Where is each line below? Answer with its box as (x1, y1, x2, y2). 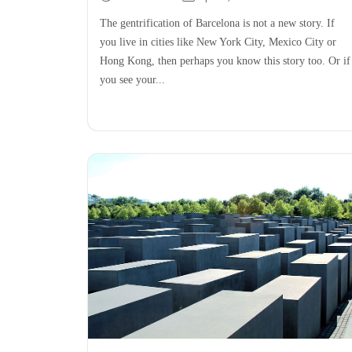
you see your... (100, 73, 165, 86)
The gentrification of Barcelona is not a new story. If (100, 16, 335, 29)
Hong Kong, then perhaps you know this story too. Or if (100, 54, 350, 67)
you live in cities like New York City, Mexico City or (100, 35, 336, 48)
